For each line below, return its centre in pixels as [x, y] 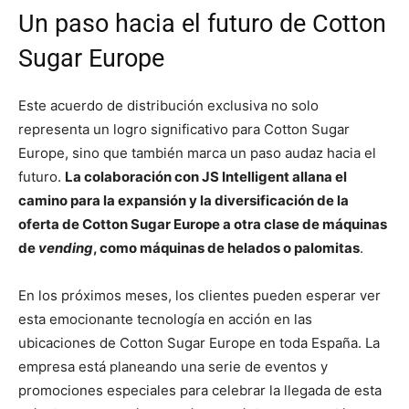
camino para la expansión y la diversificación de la [184, 201]
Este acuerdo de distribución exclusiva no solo [168, 106]
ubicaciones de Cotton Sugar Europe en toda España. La [199, 343]
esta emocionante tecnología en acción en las [165, 320]
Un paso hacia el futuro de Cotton [202, 24]
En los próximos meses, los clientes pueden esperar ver [199, 296]
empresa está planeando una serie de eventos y [173, 367]
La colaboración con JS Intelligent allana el [206, 177]
